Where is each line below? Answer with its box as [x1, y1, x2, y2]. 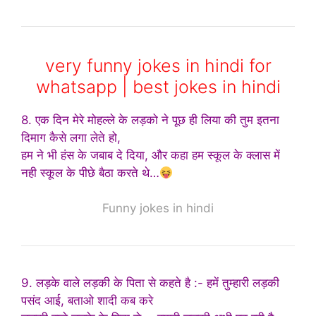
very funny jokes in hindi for [44, 54, 272, 76]
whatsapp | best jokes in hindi [35, 75, 281, 97]
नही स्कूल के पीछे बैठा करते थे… [21, 165, 159, 180]
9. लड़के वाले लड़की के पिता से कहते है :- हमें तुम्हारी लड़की [21, 276, 279, 291]
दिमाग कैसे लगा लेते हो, [21, 130, 121, 145]
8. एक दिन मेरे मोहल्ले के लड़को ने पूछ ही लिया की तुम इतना [21, 112, 279, 127]
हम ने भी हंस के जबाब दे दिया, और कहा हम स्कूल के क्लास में [21, 147, 280, 162]
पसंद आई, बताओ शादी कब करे [21, 293, 153, 308]
